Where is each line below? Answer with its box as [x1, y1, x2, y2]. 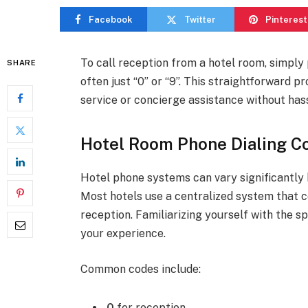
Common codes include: [80, 263, 201, 276]
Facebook [88, 14, 133, 25]
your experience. [80, 227, 166, 241]
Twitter [184, 14, 216, 25]
